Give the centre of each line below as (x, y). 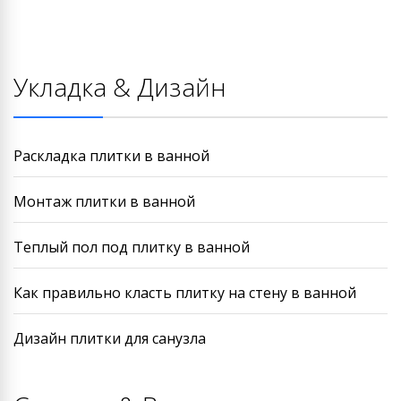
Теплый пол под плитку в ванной (132, 247)
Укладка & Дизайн (120, 87)
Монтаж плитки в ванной (104, 201)
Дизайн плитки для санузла (110, 338)
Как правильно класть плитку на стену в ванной (185, 293)
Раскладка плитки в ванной (111, 156)
